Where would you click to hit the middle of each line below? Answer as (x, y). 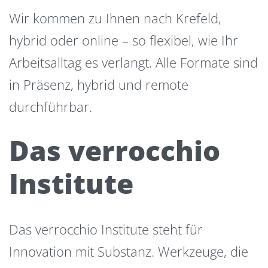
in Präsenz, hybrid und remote (99, 84)
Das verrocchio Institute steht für (106, 229)
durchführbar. (51, 106)
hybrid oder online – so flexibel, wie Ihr (124, 40)
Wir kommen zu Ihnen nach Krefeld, (115, 18)
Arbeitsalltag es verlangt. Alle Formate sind (133, 62)
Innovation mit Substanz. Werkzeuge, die (129, 251)
